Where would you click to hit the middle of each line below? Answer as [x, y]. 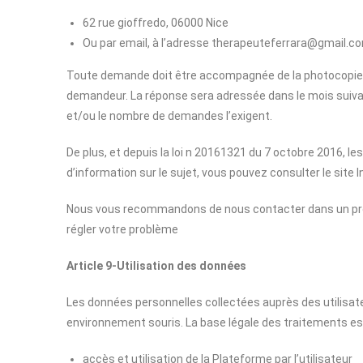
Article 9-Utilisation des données [156, 266]
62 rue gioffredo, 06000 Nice [156, 23]
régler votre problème [122, 229]
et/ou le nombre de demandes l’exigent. [169, 116]
